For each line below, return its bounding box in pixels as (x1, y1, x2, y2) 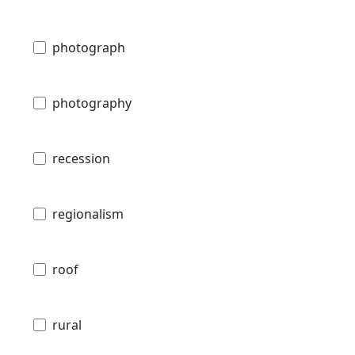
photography (52, 94, 132, 113)
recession (52, 150, 110, 168)
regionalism (52, 205, 124, 223)
